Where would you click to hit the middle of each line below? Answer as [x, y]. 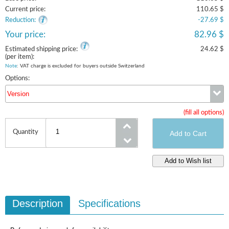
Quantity [26, 132]
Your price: [25, 35]
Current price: [25, 9]
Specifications [109, 203]
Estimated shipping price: [41, 49]
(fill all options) [204, 113]
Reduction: [20, 20]
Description [38, 203]
